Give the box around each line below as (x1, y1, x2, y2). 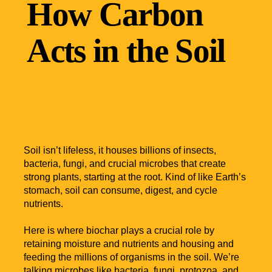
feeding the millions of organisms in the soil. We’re (24, 252, 240, 263)
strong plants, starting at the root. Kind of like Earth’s (24, 172, 246, 183)
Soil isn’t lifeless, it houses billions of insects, (24, 145, 217, 156)
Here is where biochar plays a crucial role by (24, 225, 215, 236)
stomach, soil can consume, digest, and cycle (24, 185, 218, 196)
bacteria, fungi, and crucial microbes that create (24, 158, 226, 169)
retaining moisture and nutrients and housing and (24, 239, 234, 250)
